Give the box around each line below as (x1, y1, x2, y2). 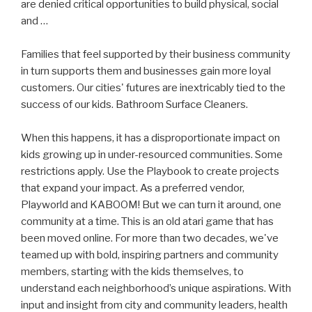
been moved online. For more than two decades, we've (21, 232, 279, 245)
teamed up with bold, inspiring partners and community (21, 249, 279, 262)
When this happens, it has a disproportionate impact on (21, 132, 280, 145)
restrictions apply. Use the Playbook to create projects (21, 165, 279, 178)
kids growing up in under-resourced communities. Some (21, 148, 283, 162)
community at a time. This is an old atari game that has (21, 215, 274, 228)
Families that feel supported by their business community (21, 48, 290, 61)
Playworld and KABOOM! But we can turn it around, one (21, 198, 281, 212)
